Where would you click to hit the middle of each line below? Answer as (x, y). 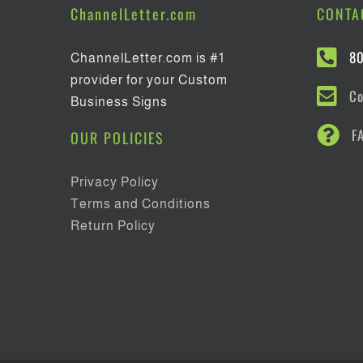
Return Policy (113, 226)
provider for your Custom (149, 80)
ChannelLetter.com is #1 (147, 58)
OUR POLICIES (117, 138)
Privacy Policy (114, 182)
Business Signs (119, 102)
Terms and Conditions (140, 204)
